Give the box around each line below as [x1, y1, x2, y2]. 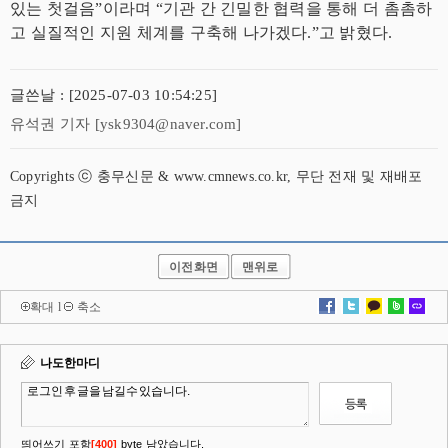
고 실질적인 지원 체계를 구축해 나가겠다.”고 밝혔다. [10, 24, 393, 41]
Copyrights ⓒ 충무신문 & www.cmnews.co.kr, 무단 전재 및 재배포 [10, 169, 423, 184]
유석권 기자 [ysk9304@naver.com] [10, 116, 242, 132]
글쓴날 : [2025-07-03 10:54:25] [10, 87, 217, 103]
